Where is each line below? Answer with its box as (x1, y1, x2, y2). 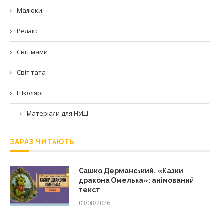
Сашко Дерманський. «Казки (79, 167, 183, 175)
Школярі (17, 88, 43, 98)
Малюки (17, 6, 42, 15)
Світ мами (17, 47, 48, 56)
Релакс (17, 27, 38, 36)
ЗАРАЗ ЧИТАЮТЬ (10, 138, 75, 146)
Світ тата (17, 68, 46, 77)
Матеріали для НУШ (27, 109, 88, 118)
